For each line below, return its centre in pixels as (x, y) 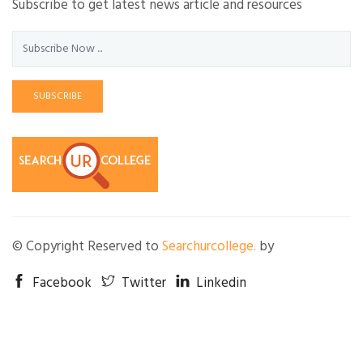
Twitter (144, 283)
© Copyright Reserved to (87, 246)
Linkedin (221, 283)
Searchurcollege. (209, 246)
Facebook (62, 283)
